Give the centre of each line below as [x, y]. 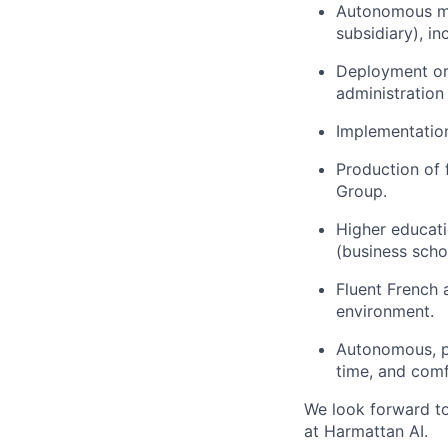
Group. [361, 190]
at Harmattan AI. [366, 430]
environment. [385, 310]
